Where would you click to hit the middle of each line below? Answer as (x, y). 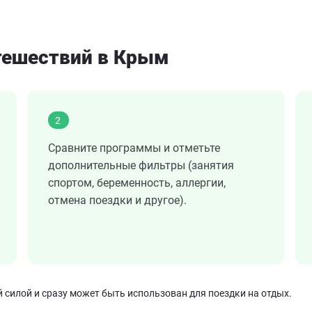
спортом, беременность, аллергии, (137, 183)
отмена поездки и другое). (117, 201)
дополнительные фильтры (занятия (141, 166)
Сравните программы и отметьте (134, 148)
